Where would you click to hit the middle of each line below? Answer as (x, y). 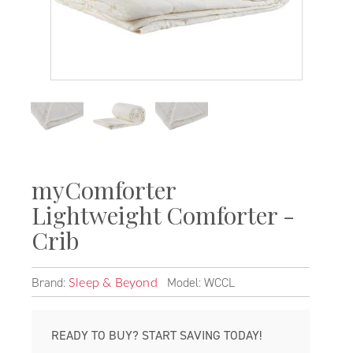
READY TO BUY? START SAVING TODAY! (156, 335)
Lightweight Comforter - (163, 215)
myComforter (104, 190)
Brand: (50, 282)
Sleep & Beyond (113, 283)
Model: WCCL (197, 282)
